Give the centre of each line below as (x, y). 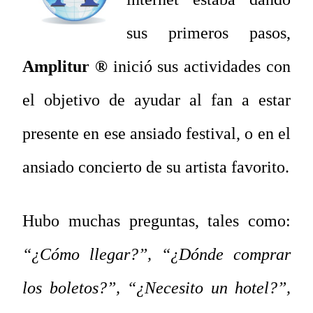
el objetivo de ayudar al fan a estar (156, 100)
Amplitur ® (65, 67)
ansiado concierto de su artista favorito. (156, 167)
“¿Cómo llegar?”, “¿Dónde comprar (156, 255)
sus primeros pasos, (208, 33)
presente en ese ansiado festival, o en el (156, 134)
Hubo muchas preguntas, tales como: (156, 221)
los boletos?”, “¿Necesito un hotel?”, (156, 288)
